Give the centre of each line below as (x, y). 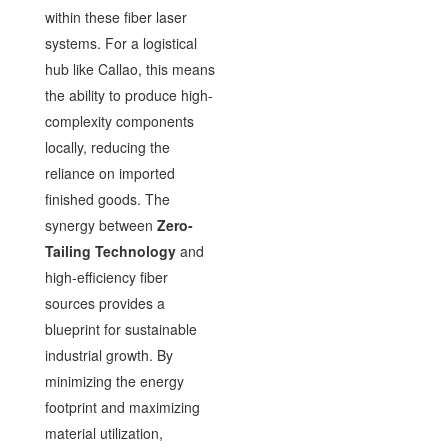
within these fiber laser (115, 16)
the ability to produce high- (128, 94)
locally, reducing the (107, 146)
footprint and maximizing (122, 406)
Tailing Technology (110, 250)
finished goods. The (107, 198)
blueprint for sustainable (120, 328)
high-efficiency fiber (106, 276)
